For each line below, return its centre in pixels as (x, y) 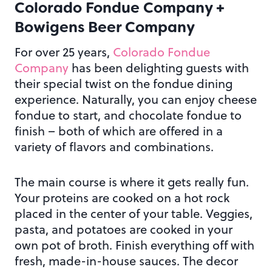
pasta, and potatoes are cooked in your (124, 229)
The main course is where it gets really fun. (132, 182)
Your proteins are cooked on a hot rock (122, 198)
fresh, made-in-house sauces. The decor (126, 261)
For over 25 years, (64, 52)
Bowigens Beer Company (105, 28)
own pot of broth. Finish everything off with (134, 245)
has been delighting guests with (159, 68)
